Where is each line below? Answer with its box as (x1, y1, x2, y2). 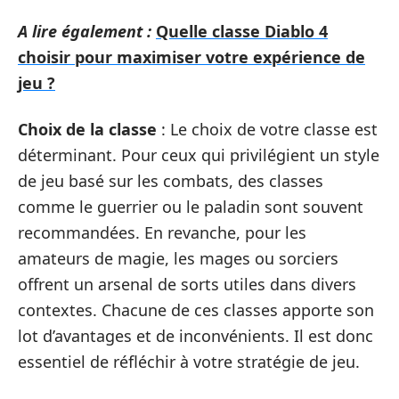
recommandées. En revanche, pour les (18, 221, 306, 243)
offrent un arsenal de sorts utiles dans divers (18, 273, 356, 295)
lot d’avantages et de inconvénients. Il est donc (18, 324, 373, 346)
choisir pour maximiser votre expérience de (18, 46, 365, 68)
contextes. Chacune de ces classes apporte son (18, 298, 374, 321)
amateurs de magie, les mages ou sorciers (18, 247, 338, 269)
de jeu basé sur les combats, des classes (18, 169, 323, 191)
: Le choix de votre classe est (157, 118, 378, 140)
